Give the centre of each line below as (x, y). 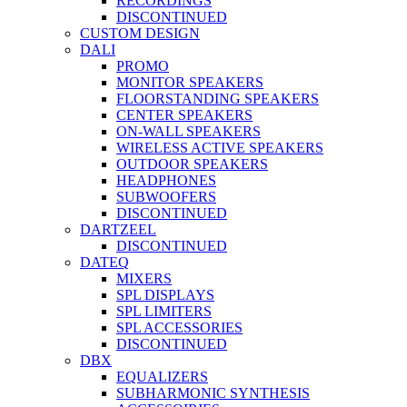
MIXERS (144, 278)
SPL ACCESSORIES (179, 328)
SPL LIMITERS (164, 311)
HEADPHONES (166, 180)
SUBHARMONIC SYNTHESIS (213, 393)
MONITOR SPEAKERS (190, 82)
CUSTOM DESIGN (140, 33)
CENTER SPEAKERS (184, 115)
